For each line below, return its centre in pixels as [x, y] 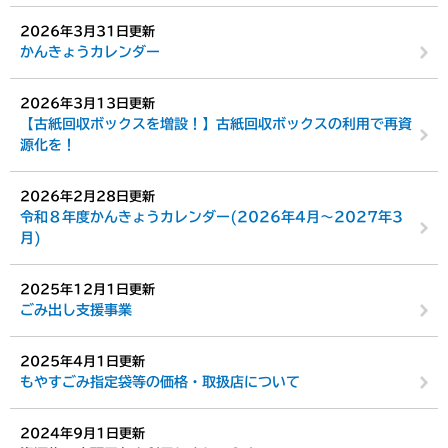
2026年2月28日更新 [87, 196]
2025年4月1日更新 [82, 361]
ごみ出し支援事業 [76, 310]
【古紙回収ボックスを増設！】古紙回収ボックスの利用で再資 [216, 124]
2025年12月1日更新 [87, 289]
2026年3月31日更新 [87, 31]
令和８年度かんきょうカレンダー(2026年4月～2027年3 [211, 217]
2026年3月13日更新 [87, 103]
